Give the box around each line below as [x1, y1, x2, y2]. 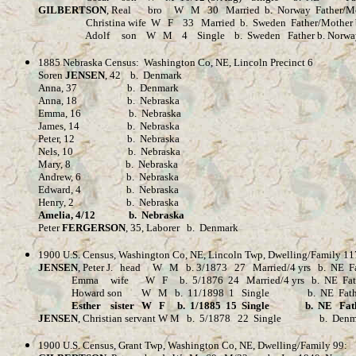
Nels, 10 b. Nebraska [38, 145, 180, 157]
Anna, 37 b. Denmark [38, 82, 179, 94]
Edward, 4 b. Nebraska [38, 184, 179, 195]
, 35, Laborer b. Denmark [126, 222, 238, 234]
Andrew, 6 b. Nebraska [38, 171, 179, 183]
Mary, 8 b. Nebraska [38, 158, 180, 170]
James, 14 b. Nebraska [38, 120, 180, 132]
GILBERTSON [38, 4, 106, 16]
